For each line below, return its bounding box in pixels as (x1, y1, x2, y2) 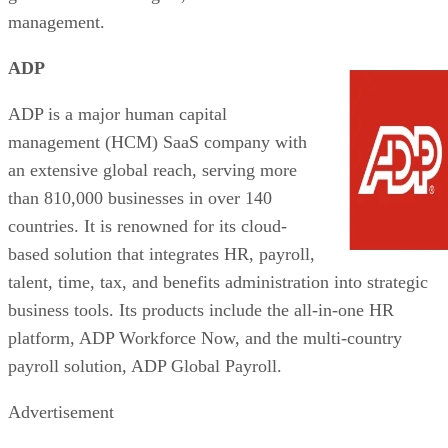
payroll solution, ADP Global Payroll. (8, 355, 282, 376)
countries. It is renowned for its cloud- (8, 215, 287, 236)
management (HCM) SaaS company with (8, 131, 307, 152)
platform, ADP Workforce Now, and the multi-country (8, 327, 402, 348)
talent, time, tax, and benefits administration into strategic (8, 271, 428, 292)
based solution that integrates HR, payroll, (8, 243, 315, 264)
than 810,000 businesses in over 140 (8, 187, 272, 208)
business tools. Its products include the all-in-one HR (8, 299, 394, 320)
